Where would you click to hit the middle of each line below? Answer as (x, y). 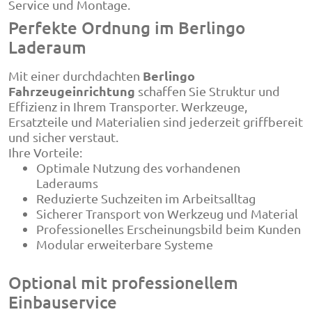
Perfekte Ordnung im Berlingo (127, 28)
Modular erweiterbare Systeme (125, 244)
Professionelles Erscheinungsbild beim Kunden (169, 229)
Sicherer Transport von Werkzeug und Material (167, 213)
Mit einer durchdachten (76, 76)
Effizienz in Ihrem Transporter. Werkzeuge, (128, 106)
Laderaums (67, 183)
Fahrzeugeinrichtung (72, 91)
